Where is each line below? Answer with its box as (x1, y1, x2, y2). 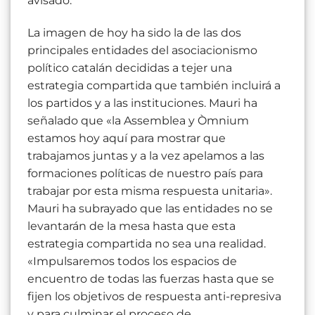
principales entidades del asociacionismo (27, 44, 257, 58)
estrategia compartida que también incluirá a (27, 79, 281, 93)
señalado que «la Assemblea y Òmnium (27, 114, 249, 128)
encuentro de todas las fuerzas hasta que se (27, 272, 274, 286)
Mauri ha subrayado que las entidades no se (27, 202, 273, 216)
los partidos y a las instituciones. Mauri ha (27, 96, 257, 110)
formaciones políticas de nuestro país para (27, 167, 263, 181)
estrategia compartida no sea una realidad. (27, 237, 266, 251)
